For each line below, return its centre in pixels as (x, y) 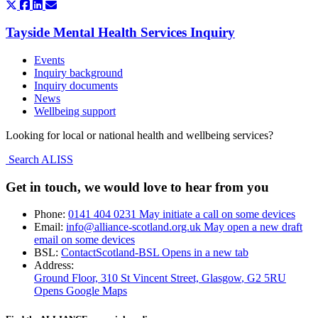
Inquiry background (78, 72)
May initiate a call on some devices (217, 214)
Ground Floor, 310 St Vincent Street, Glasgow (138, 278)
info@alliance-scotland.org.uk (135, 227)
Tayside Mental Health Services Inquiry (120, 33)
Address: (54, 265)
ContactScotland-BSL (111, 253)
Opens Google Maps (81, 291)
